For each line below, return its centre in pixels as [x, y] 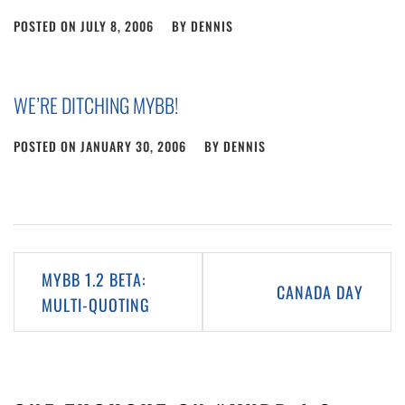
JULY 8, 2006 [117, 26]
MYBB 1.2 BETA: [94, 279]
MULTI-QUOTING [96, 305]
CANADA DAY [320, 292]
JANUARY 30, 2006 [133, 146]
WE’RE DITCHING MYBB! [96, 105]
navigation [58, 303]
